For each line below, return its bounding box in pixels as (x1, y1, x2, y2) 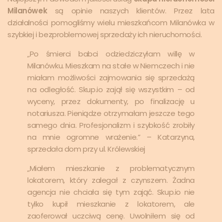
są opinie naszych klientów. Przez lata (47, 5, 215, 16)
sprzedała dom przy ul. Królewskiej (27, 144, 145, 155)
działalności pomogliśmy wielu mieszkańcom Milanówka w (7, 17, 215, 28)
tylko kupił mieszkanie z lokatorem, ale (27, 199, 195, 210)
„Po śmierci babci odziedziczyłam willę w (27, 49, 195, 59)
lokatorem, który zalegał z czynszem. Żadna (27, 175, 195, 186)
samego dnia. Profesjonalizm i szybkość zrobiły (27, 120, 195, 131)
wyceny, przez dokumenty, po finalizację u (27, 96, 195, 107)
